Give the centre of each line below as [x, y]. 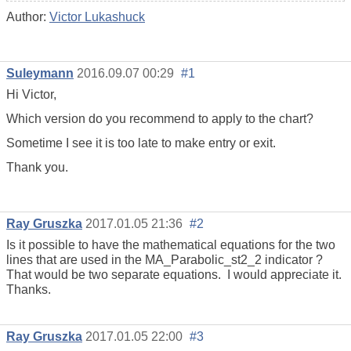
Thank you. [37, 168]
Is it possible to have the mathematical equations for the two [171, 244]
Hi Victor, [31, 95]
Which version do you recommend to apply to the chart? [160, 119]
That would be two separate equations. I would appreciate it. [174, 274]
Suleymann [40, 74]
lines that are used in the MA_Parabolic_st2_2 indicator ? [168, 259]
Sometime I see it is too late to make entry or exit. [141, 143]
